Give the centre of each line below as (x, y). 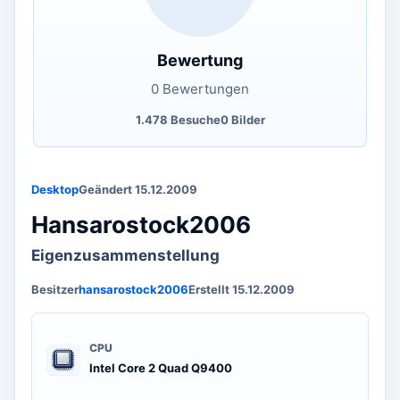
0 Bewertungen (200, 88)
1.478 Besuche (178, 119)
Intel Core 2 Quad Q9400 (161, 367)
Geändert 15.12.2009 (138, 189)
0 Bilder (242, 119)
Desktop (55, 189)
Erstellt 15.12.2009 (242, 289)
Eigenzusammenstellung (125, 255)
